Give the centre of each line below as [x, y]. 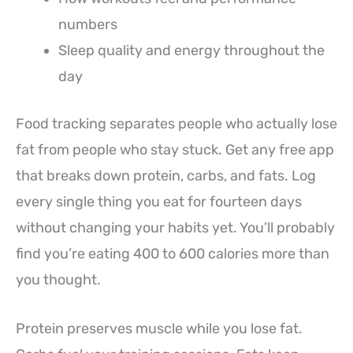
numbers [88, 25]
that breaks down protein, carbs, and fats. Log [166, 176]
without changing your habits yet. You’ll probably [175, 228]
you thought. [58, 280]
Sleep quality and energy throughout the [191, 51]
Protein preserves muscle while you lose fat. [159, 329]
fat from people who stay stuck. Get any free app [175, 150]
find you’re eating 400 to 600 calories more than [173, 254]
